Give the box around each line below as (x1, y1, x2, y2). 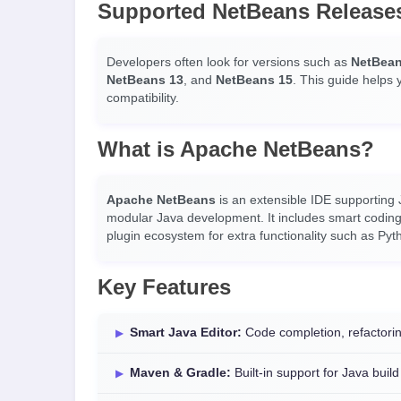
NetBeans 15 (216, 73, 293, 87)
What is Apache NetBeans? (98, 137, 374, 161)
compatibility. (107, 91, 179, 105)
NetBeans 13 (107, 73, 183, 87)
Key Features (98, 275, 231, 299)
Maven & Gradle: (130, 366, 231, 380)
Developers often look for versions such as (107, 55, 351, 69)
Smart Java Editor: (130, 326, 242, 339)
